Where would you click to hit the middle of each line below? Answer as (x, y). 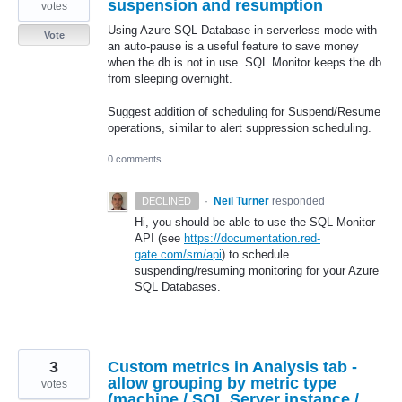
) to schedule (255, 254)
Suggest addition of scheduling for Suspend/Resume (244, 111)
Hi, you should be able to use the (222, 222)
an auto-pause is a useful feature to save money (233, 47)
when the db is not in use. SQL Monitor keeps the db (245, 63)
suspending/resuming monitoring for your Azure (257, 270)
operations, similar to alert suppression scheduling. (240, 127)
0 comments (135, 158)
